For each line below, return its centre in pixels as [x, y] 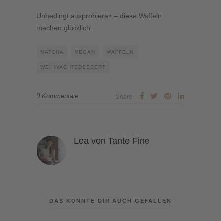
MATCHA [52, 52]
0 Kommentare [57, 96]
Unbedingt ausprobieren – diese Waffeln [99, 16]
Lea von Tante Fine [112, 140]
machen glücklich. [64, 27]
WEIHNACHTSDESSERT [73, 67]
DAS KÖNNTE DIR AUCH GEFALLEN [110, 201]
